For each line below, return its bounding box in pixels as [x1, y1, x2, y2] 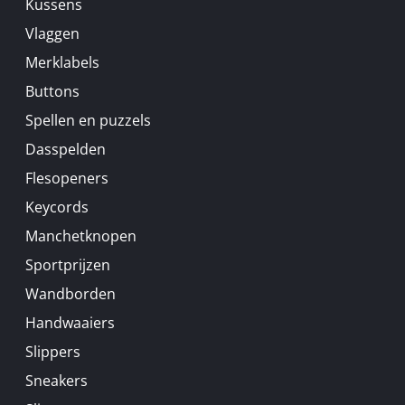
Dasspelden [25, 139, 106, 159]
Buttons [25, 81, 80, 101]
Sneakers [25, 371, 88, 391]
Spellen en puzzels [25, 110, 151, 130]
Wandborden [25, 284, 116, 304]
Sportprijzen [25, 255, 110, 275]
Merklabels [25, 52, 99, 72]
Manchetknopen [25, 226, 137, 246]
